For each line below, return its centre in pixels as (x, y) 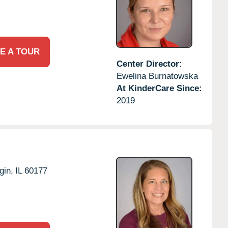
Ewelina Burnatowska (157, 76)
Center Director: (149, 64)
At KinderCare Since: (159, 88)
